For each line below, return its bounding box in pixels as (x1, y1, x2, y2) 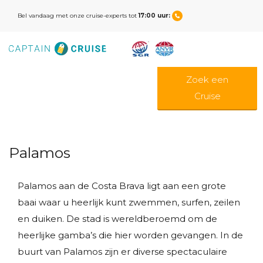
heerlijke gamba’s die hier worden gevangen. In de (18, 230, 243, 241)
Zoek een (186, 74, 228, 85)
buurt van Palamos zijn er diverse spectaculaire (18, 246, 227, 257)
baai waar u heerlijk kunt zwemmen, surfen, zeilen (18, 197, 240, 208)
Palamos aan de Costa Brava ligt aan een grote (18, 180, 226, 191)
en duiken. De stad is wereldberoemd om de (18, 213, 217, 224)
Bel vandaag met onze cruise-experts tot (18, 12, 139, 19)
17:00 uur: (139, 12, 172, 19)
